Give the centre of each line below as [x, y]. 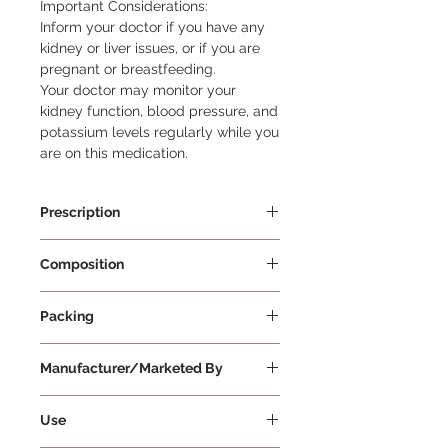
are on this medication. [114, 152]
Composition [82, 263]
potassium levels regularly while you [159, 131]
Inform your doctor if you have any [152, 26]
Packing [67, 315]
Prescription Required [110, 248]
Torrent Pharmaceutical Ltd [129, 404]
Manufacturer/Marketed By [131, 367]
